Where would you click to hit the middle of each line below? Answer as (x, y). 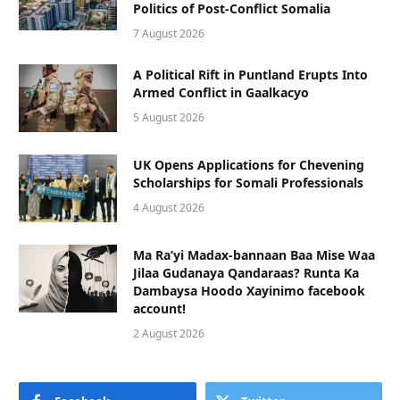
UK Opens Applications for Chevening (249, 164)
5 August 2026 (169, 117)
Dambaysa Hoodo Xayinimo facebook (249, 290)
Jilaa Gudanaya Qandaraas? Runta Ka (246, 272)
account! (159, 308)
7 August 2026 (169, 33)
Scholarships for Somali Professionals (248, 182)
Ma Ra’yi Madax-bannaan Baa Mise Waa (254, 254)
